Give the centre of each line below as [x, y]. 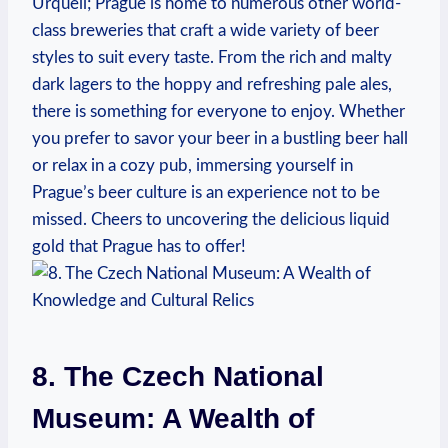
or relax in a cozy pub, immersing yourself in [192, 165]
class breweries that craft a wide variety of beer [205, 30]
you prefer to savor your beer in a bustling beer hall [220, 138]
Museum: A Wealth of [173, 418]
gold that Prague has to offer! [139, 246]
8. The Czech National [178, 376]
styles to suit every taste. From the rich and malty [212, 57]
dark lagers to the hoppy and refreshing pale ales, [212, 84]
